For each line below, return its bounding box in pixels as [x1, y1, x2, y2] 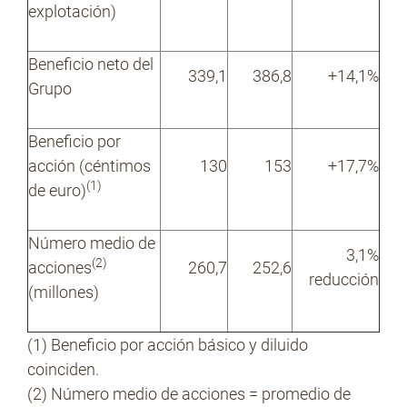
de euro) [28, 181, 86, 200]
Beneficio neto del [28, 55, 154, 74]
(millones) [28, 283, 99, 302]
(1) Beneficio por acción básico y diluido [27, 335, 308, 354]
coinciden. [27, 360, 99, 379]
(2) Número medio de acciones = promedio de [27, 384, 351, 403]
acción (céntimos [28, 156, 151, 175]
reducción [309, 270, 379, 289]
